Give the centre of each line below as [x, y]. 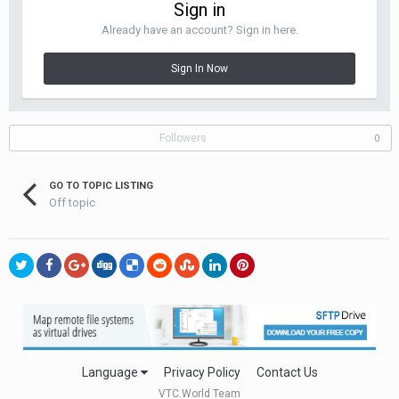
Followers [183, 138]
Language [111, 372]
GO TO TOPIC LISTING [101, 186]
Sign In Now [199, 69]
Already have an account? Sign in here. [199, 30]
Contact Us [287, 372]
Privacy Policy [202, 372]
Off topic [72, 202]
